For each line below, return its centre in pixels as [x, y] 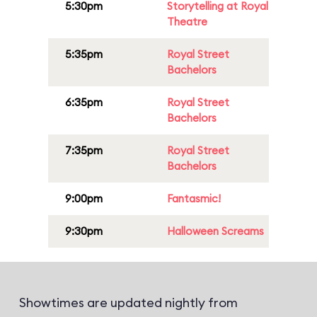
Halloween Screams [215, 231]
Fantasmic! [194, 198]
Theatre [187, 22]
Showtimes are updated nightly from [128, 302]
